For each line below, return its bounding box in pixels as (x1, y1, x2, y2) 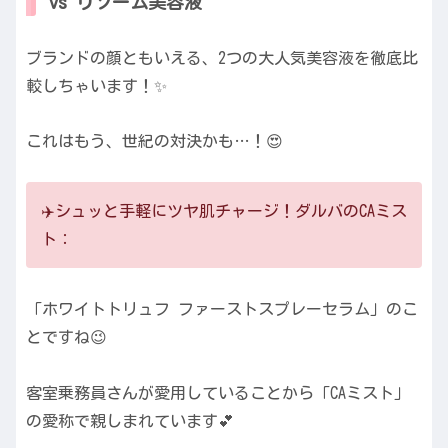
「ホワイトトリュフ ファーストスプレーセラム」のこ (26, 301, 418, 318)
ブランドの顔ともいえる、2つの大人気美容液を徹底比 (26, 49, 418, 66)
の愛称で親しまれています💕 (26, 412, 234, 429)
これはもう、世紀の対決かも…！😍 (26, 133, 283, 150)
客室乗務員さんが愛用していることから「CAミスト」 (26, 384, 410, 401)
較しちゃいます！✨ (26, 77, 167, 94)
